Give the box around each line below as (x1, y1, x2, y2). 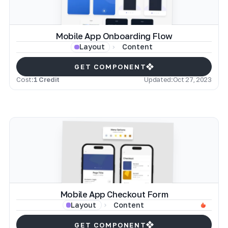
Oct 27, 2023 (173, 75, 212, 84)
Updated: (144, 75, 173, 84)
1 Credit (33, 75, 60, 84)
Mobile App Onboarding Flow (55, 31, 173, 41)
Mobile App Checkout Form (60, 189, 168, 199)
